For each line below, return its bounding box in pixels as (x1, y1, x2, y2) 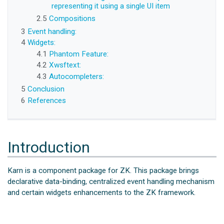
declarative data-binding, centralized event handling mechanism (7, 177, 215, 186)
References (27, 96, 66, 105)
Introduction (7, 138, 90, 156)
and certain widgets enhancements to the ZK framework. (7, 188, 196, 197)
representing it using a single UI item (51, 1, 170, 10)
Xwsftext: (48, 60, 81, 70)
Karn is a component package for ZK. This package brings (7, 166, 199, 175)
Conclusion (27, 84, 65, 94)
